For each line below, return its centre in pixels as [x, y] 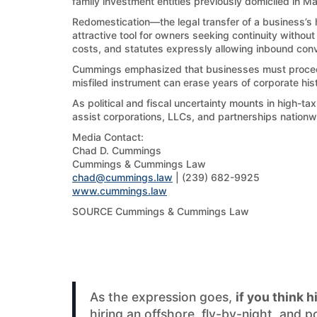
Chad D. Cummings [117, 150]
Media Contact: [108, 137]
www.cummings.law [120, 191]
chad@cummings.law [122, 177]
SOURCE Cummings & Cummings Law [161, 211]
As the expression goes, [163, 297]
